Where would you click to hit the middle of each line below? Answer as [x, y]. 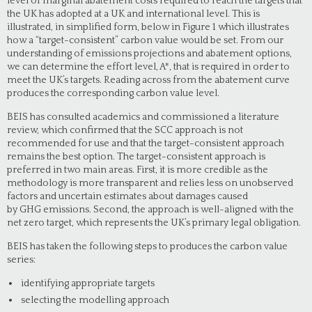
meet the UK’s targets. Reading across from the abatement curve [148, 80]
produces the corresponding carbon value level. [113, 93]
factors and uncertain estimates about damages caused [127, 196]
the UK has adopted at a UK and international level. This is [133, 14]
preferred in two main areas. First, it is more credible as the [138, 170]
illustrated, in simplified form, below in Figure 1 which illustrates [148, 27]
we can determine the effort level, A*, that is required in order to [148, 67]
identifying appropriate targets [88, 283]
